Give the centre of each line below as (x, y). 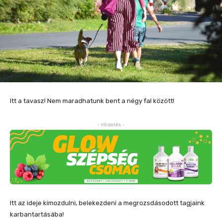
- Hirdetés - (111, 125)
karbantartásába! (37, 215)
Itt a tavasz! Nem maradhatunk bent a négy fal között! (92, 101)
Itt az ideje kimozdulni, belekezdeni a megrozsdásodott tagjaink (107, 203)
